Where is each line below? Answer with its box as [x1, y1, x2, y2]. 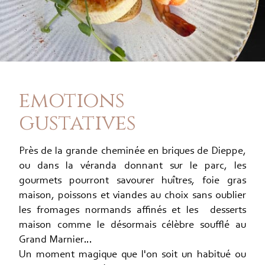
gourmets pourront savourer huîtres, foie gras [19, 175, 246, 186]
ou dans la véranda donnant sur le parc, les [19, 160, 246, 172]
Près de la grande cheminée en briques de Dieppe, [19, 146, 246, 157]
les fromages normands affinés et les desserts [19, 205, 246, 216]
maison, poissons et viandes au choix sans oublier [19, 190, 246, 201]
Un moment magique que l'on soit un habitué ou [19, 249, 246, 260]
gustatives [19, 109, 136, 137]
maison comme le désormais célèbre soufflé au [19, 219, 246, 231]
